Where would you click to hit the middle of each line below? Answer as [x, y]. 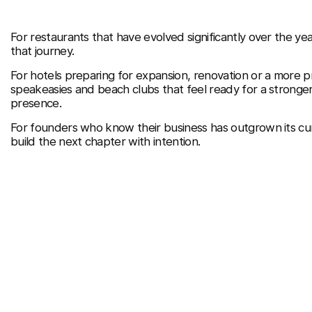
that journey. [42, 51]
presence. [36, 103]
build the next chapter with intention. [105, 142]
